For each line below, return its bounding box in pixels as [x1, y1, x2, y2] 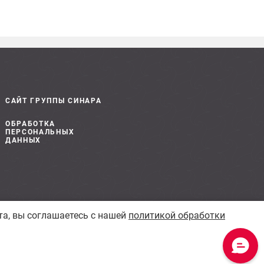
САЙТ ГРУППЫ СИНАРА [5, 97, 102, 105]
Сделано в [171, 227, 210, 236]
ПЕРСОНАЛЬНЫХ [5, 128, 75, 136]
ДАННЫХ [5, 136, 42, 144]
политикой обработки [128, 210, 225, 221]
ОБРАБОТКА [5, 120, 56, 128]
